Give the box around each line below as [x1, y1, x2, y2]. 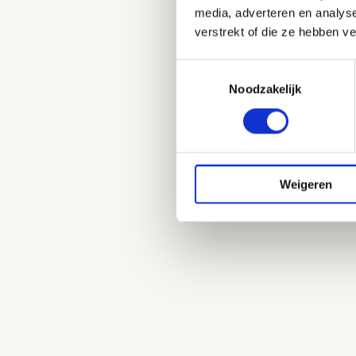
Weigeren [279, 177, 332, 192]
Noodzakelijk [229, 82, 302, 96]
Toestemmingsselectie [176, 61, 293, 75]
